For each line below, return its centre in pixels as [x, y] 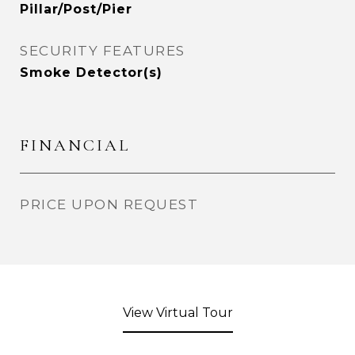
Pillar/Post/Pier [76, 9]
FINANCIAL [75, 145]
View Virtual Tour [177, 313]
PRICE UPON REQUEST [109, 204]
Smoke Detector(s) [91, 73]
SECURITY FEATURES [103, 51]
